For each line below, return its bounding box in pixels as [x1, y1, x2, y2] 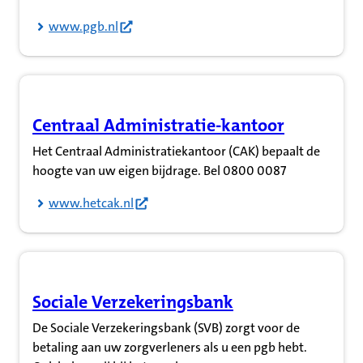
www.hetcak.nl [49, 194, 134, 211]
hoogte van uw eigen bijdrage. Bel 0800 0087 [32, 161, 286, 179]
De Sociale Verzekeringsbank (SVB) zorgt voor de [32, 318, 300, 336]
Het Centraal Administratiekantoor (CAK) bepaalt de [32, 142, 320, 160]
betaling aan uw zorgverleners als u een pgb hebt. [32, 338, 307, 356]
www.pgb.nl [49, 17, 118, 35]
